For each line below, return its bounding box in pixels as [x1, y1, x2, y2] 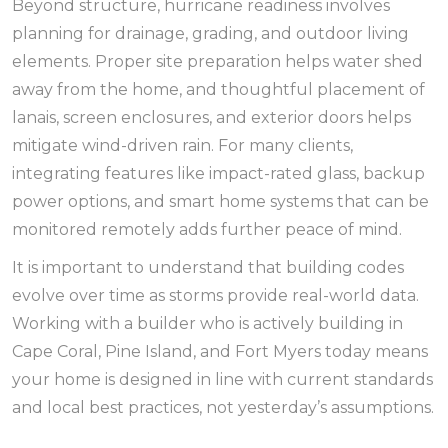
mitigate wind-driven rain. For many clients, [12, 136, 353, 155]
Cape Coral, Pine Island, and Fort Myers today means [12, 342, 428, 361]
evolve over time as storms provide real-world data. [12, 286, 419, 305]
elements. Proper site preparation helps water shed [12, 52, 423, 71]
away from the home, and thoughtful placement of [12, 80, 425, 99]
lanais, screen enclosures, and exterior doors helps [12, 108, 411, 127]
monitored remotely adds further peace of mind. [12, 220, 402, 239]
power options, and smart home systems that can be [12, 192, 429, 211]
